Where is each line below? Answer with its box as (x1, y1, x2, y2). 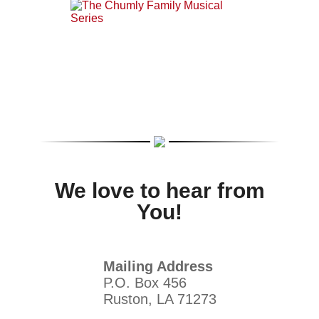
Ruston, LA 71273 (103, 291, 216, 307)
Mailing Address (103, 258, 213, 274)
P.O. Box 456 (103, 274, 187, 291)
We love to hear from (54, 178, 265, 202)
